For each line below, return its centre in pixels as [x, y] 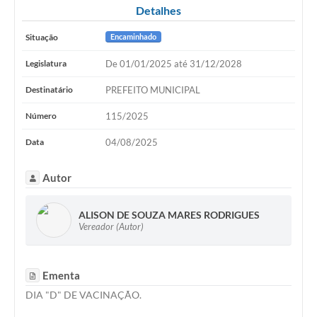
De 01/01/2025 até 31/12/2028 [173, 64]
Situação [42, 38]
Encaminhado [133, 37]
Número [41, 116]
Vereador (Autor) [111, 226]
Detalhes [158, 11]
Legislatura [46, 64]
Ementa [61, 275]
